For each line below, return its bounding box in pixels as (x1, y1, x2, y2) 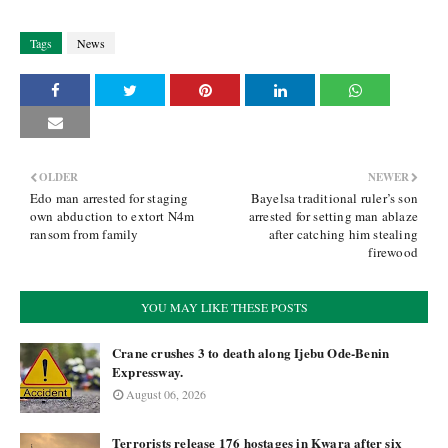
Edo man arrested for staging (30, 189, 189, 207)
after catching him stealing (268, 225, 418, 243)
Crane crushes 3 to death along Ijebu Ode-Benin (112, 343, 390, 362)
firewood (368, 243, 418, 261)
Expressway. (112, 362, 184, 381)
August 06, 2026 (126, 386, 206, 402)
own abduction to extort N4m (30, 207, 195, 225)
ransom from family (30, 225, 139, 243)
